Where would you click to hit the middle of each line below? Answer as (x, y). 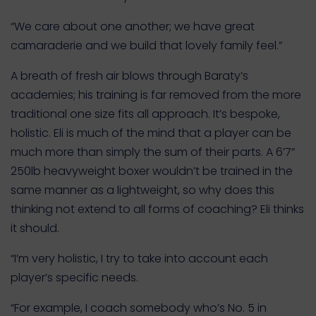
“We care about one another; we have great (133, 26)
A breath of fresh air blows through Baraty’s (129, 76)
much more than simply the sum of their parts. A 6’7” (153, 152)
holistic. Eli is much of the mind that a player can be (151, 133)
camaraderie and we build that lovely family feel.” (146, 45)
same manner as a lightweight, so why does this (142, 190)
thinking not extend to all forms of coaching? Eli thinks (157, 209)
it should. (35, 228)
